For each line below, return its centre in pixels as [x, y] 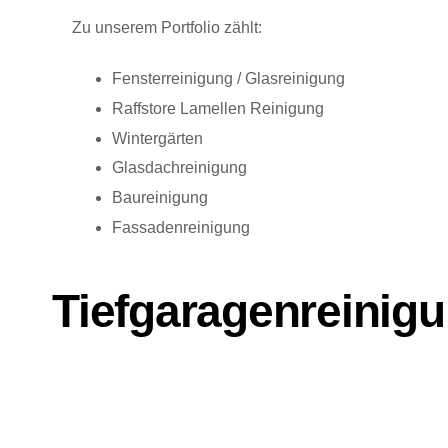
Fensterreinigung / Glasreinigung [228, 78]
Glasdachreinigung [179, 168]
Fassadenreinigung [181, 227]
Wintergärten [157, 138]
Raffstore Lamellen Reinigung [218, 108]
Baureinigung [160, 198]
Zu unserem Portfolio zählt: [167, 27]
